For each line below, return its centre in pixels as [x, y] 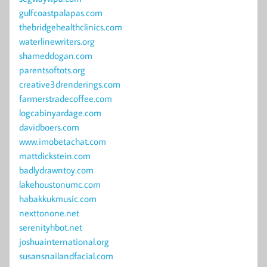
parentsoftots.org [52, 70]
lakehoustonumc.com [60, 184]
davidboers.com [49, 127]
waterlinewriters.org [57, 41]
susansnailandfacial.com [66, 256]
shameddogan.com [56, 56]
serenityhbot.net [51, 227]
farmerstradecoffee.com [66, 99]
